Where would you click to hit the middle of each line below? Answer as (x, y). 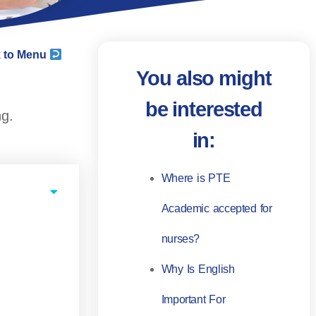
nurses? (181, 239)
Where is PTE (196, 178)
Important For (193, 300)
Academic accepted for (217, 209)
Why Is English (198, 269)
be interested (204, 110)
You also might (204, 79)
